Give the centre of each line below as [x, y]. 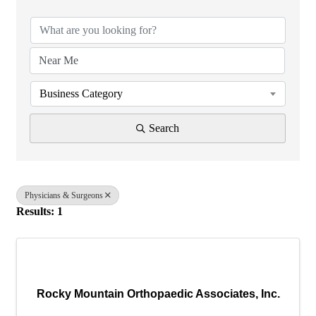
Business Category [81, 94]
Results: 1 [39, 212]
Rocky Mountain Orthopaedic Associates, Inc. [158, 294]
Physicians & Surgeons [64, 196]
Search [164, 128]
